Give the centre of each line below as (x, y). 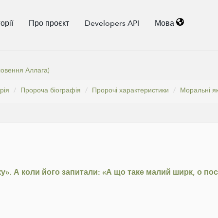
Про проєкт (49, 23)
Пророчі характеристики (130, 90)
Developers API (112, 23)
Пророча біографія (51, 90)
